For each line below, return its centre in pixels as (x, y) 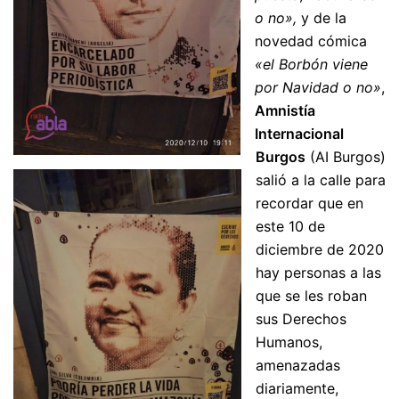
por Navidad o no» (318, 87)
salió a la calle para (321, 180)
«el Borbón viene (311, 64)
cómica (342, 41)
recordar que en (309, 203)
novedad (284, 41)
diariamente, (297, 388)
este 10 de (290, 226)
